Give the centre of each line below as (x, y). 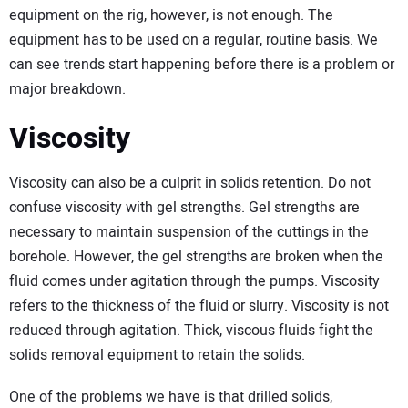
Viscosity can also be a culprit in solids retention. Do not (190, 183)
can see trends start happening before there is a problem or (202, 65)
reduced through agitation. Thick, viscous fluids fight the (191, 330)
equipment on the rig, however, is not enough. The (171, 16)
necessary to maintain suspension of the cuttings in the (189, 232)
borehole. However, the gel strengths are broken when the (196, 256)
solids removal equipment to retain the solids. (157, 355)
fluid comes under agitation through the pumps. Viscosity (194, 281)
